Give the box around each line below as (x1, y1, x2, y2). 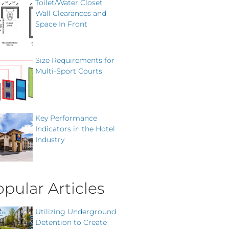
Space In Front (35, 19, 87, 29)
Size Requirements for (35, 55, 114, 65)
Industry (35, 134, 64, 144)
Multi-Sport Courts (35, 66, 102, 76)
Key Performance (35, 113, 97, 123)
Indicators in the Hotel (35, 124, 115, 133)
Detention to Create (35, 217, 107, 227)
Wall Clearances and (35, 8, 106, 18)
